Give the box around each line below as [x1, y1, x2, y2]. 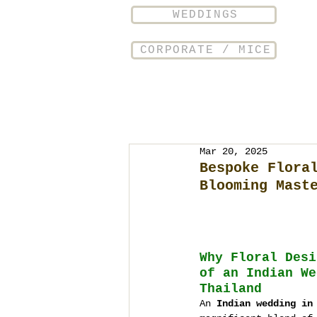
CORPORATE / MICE [139, 44, 272, 57]
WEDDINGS [173, 8, 238, 21]
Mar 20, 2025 [200, 146, 267, 157]
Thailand [200, 282, 262, 296]
